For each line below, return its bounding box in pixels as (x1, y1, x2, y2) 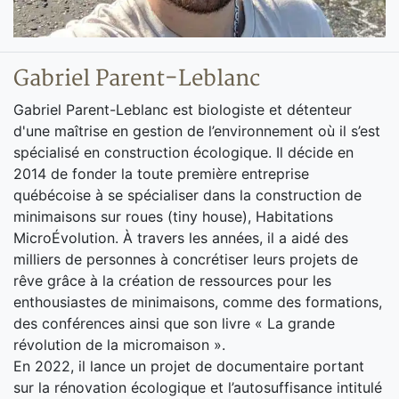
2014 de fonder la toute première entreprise (13, 165, 309, 183)
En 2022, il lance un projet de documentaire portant (13, 357, 364, 376)
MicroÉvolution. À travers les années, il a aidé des (13, 229, 348, 248)
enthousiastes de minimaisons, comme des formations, (13, 293, 382, 312)
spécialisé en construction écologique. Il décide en (13, 143, 354, 162)
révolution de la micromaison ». (13, 336, 225, 354)
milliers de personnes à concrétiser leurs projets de (13, 250, 358, 269)
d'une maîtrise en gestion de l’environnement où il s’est (13, 122, 380, 141)
